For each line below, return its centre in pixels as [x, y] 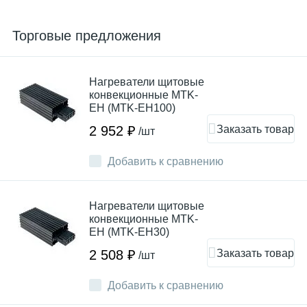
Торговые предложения [87, 36]
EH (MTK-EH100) [132, 108]
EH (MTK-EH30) [129, 232]
